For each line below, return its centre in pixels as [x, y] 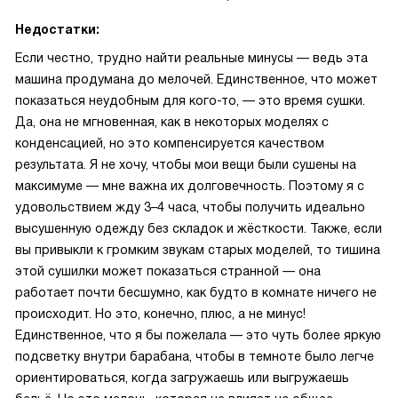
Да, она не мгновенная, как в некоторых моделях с [172, 122]
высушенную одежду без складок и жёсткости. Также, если [199, 228]
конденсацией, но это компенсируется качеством [170, 143]
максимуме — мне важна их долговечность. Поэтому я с [190, 186]
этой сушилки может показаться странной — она [168, 271]
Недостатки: [57, 29]
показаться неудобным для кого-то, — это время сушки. [190, 100]
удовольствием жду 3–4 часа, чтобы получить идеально [190, 207]
